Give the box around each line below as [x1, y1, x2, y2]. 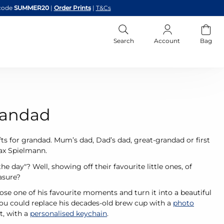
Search [113, 37, 134, 44]
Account [154, 37, 180, 44]
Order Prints [53, 4, 91, 11]
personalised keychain [30, 209, 107, 218]
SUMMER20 [13, 4, 50, 11]
